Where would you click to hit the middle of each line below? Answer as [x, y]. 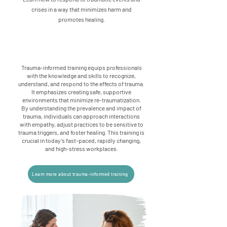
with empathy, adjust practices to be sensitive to [81, 124]
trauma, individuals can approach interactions [81, 116]
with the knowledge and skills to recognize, [81, 75]
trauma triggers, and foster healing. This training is [81, 132]
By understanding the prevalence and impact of [81, 108]
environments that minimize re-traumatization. [81, 100]
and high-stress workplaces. [81, 148]
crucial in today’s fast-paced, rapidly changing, [81, 140]
